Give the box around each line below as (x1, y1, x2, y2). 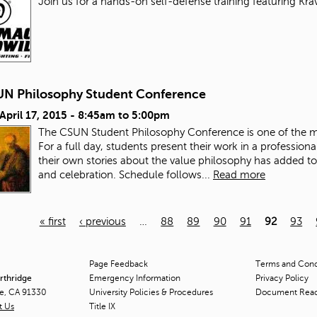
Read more (213, 168, 265, 180)
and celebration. (38, 168, 116, 180)
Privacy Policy (255, 272, 309, 283)
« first (39, 215, 66, 227)
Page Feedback (89, 258, 148, 269)
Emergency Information (89, 272, 180, 283)
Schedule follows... (116, 168, 213, 180)
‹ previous (79, 215, 126, 227)
